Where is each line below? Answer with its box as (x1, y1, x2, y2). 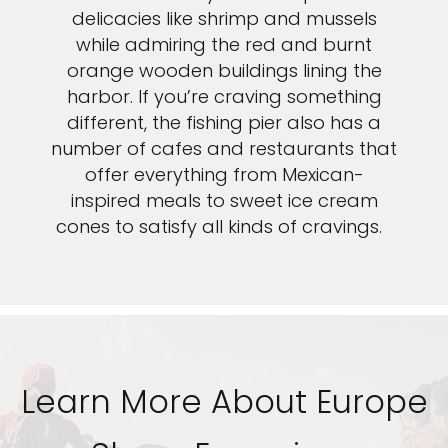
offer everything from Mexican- (84, 162, 364, 188)
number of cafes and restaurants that (51, 136, 397, 162)
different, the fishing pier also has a (67, 110, 381, 136)
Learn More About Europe (20, 379, 428, 425)
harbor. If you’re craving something (66, 84, 382, 110)
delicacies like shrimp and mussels (71, 6, 377, 32)
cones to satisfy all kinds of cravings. (56, 214, 392, 240)
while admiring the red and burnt (76, 32, 372, 58)
